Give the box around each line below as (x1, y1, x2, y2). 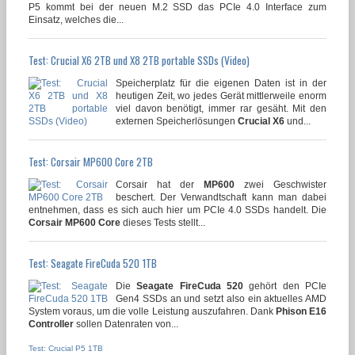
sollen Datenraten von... (74, 318, 178, 330)
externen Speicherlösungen (116, 115, 238, 127)
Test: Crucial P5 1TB (29, 343, 103, 353)
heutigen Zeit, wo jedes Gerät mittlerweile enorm (116, 90, 326, 101)
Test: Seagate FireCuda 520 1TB (29, 254, 157, 271)
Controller (29, 318, 74, 330)
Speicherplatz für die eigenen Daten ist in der (116, 77, 326, 89)
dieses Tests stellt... (120, 216, 205, 228)
